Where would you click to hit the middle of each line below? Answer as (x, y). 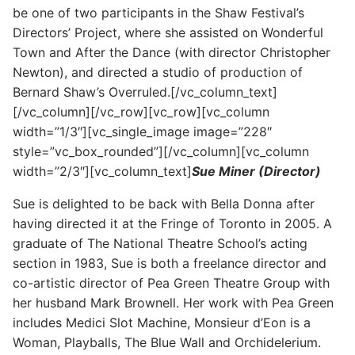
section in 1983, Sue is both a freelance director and (170, 263)
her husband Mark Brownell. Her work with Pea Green (173, 302)
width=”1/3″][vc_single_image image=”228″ (142, 131)
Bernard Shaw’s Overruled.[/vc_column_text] (145, 92)
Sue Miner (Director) (256, 171)
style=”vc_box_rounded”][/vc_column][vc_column (161, 151)
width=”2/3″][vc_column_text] (102, 171)
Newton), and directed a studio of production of (158, 72)
